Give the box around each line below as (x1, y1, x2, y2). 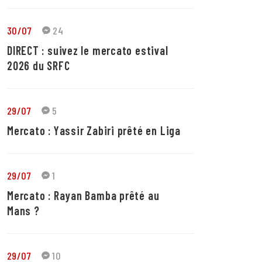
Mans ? (7, 204, 40, 218)
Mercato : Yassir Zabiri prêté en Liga (7, 123, 181, 137)
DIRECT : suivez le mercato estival (7, 43, 168, 57)
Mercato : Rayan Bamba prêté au (7, 188, 160, 202)
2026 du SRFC (7, 58, 70, 73)
